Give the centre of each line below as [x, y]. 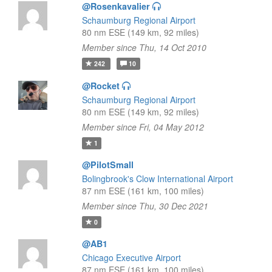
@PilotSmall [107, 165]
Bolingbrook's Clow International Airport [157, 178]
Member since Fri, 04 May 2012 [143, 127]
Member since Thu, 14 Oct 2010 [144, 47]
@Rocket [100, 86]
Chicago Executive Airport [131, 257]
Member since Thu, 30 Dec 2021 [145, 206]
